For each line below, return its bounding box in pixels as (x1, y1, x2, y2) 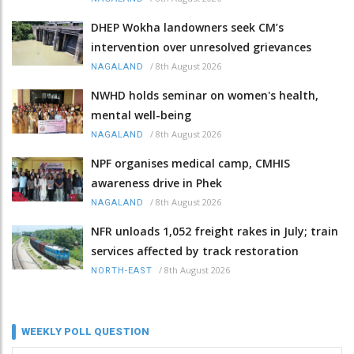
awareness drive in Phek (91, 175, 222, 191)
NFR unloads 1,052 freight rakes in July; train (91, 224, 338, 239)
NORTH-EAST (91, 265, 153, 277)
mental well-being (91, 107, 191, 123)
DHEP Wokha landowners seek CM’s (91, 20, 284, 36)
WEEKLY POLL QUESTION (21, 326, 149, 338)
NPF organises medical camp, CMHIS (91, 156, 290, 171)
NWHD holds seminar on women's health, (91, 88, 318, 104)
